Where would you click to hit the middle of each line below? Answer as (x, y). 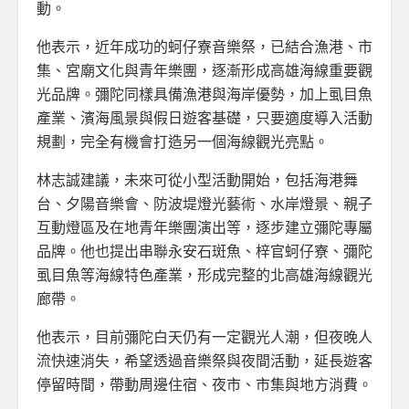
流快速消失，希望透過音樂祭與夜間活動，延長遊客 (204, 360)
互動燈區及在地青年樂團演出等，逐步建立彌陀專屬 (204, 226)
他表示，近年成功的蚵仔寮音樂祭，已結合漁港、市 (204, 46)
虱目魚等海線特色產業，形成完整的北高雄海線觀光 (204, 274)
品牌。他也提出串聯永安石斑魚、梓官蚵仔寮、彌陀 (204, 250)
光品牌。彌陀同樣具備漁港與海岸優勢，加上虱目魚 (204, 93)
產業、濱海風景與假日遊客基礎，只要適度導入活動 (204, 117)
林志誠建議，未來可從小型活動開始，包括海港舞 (197, 179)
